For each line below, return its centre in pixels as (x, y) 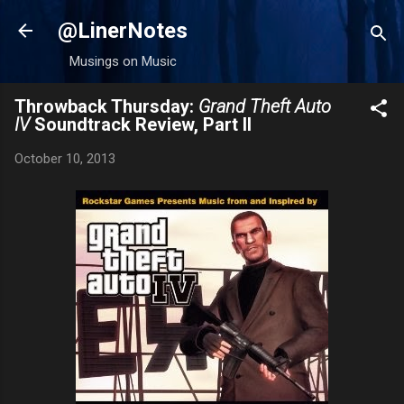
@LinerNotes (123, 31)
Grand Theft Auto (265, 106)
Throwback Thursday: (106, 106)
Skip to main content (202, 23)
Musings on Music (123, 61)
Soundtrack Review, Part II (143, 124)
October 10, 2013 (65, 159)
